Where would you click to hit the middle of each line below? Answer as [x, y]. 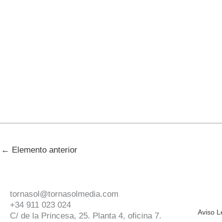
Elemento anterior [43, 150]
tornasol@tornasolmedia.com [64, 194]
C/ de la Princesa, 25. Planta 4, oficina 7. [87, 216]
